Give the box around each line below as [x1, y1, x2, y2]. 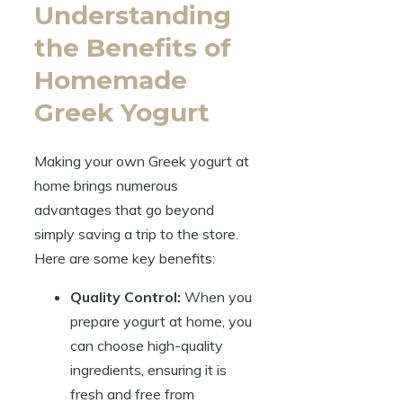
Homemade [34, 65, 187, 96]
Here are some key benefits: [34, 249, 215, 268]
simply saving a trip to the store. [34, 225, 238, 244]
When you [181, 288, 252, 307]
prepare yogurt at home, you [70, 312, 252, 331]
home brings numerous [34, 176, 178, 195]
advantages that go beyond [34, 201, 214, 219]
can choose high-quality [70, 336, 223, 355]
